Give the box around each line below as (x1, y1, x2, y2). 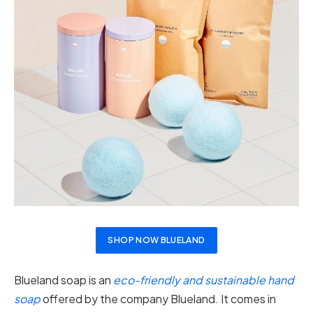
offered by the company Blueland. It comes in (41, 291, 276, 307)
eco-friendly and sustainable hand (113, 272, 294, 288)
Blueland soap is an (14, 272, 113, 288)
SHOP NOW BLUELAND (108, 234, 205, 245)
